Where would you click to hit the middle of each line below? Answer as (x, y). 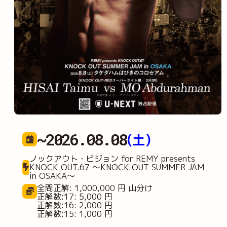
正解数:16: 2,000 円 (75, 205)
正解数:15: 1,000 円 (75, 214)
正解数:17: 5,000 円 (75, 196)
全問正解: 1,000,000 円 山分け (95, 188)
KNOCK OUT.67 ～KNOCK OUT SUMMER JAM (117, 167)
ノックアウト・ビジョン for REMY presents (112, 159)
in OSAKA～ (52, 176)
